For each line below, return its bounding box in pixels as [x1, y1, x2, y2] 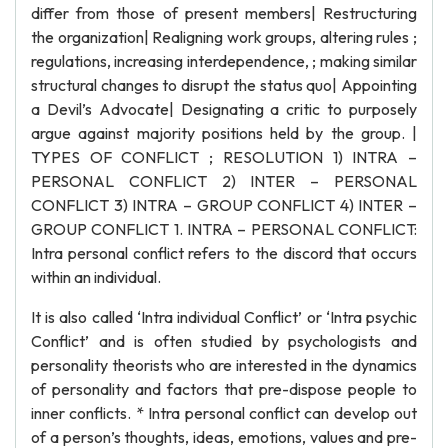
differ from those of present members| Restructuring [31, 3, 417, 23]
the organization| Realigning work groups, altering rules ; [31, 27, 417, 47]
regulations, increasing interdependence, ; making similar [31, 51, 417, 71]
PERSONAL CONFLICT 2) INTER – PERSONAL [31, 171, 417, 191]
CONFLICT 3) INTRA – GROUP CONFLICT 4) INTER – [31, 195, 417, 215]
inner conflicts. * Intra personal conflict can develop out [31, 403, 417, 423]
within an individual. [31, 267, 161, 287]
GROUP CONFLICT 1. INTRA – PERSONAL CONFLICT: [31, 219, 417, 239]
